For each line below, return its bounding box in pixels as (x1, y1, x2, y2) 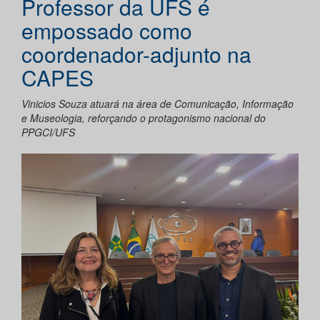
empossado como (21, 15, 192, 46)
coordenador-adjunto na (21, 39, 251, 70)
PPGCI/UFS (21, 125, 75, 140)
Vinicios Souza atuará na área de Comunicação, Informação (21, 96, 294, 111)
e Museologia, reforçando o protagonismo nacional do (21, 111, 266, 126)
